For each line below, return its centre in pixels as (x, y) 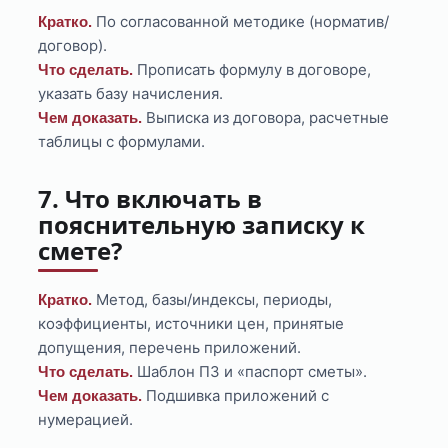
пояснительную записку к (202, 225)
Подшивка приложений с (236, 396)
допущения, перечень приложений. (170, 348)
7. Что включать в (150, 199)
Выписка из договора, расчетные (266, 118)
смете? (80, 251)
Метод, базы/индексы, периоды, (212, 300)
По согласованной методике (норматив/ (241, 22)
